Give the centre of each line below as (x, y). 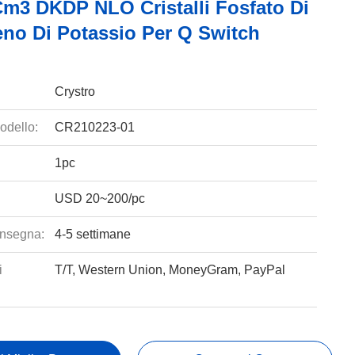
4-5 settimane (92, 234)
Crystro (74, 92)
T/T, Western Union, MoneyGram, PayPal (170, 270)
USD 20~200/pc (99, 198)
